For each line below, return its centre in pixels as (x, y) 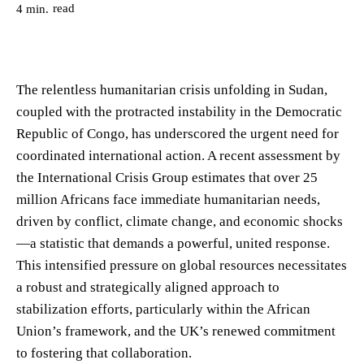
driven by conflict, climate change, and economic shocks (180, 221)
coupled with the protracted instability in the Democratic (179, 111)
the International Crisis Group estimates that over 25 (167, 177)
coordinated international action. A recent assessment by (178, 155)
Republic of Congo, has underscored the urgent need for (178, 133)
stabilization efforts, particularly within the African (163, 309)
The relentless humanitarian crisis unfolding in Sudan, (172, 89)
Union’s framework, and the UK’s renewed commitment (176, 331)
